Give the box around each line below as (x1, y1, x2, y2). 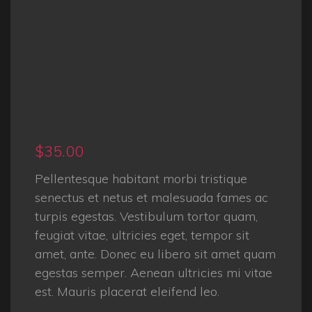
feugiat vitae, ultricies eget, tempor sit (35, 227, 249, 244)
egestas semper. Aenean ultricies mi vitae (35, 265, 272, 281)
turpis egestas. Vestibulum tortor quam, (35, 208, 258, 225)
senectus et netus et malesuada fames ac (35, 189, 268, 206)
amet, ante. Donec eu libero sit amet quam (35, 246, 276, 263)
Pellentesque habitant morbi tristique (35, 171, 247, 187)
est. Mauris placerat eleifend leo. (35, 283, 219, 300)
